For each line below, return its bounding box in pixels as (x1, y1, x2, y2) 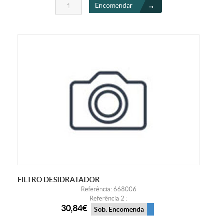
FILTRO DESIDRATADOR (17, 175, 100, 184)
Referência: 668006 (80, 186, 137, 193)
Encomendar (95, 1, 133, 9)
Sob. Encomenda (93, 205, 144, 213)
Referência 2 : (90, 195, 127, 202)
